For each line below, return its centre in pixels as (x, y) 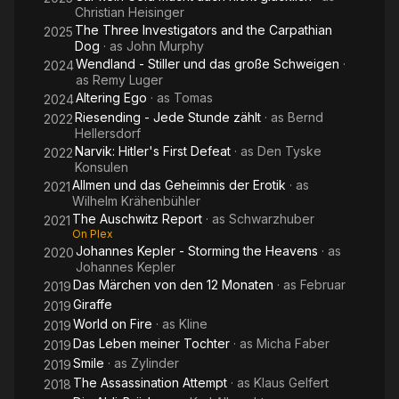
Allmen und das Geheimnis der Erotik (179, 185)
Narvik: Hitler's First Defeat (153, 151)
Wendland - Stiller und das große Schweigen (208, 64)
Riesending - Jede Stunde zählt (168, 117)
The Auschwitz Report (137, 219)
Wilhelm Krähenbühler (136, 201)
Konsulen (102, 167)
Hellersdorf (108, 133)
